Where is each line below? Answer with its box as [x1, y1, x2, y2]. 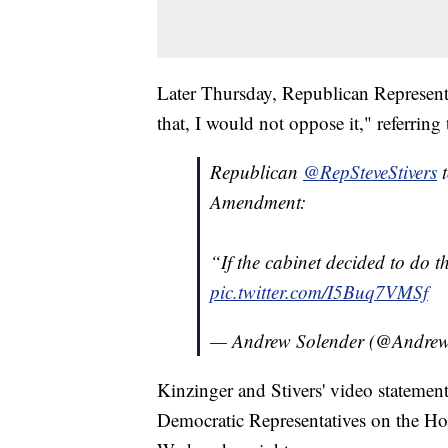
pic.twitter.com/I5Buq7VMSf [210, 279, 428, 305]
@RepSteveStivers [303, 159, 437, 185]
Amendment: [210, 189, 306, 215]
